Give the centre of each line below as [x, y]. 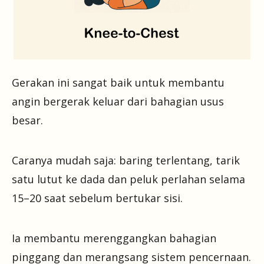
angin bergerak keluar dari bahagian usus [118, 101]
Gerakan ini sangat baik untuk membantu [118, 82]
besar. [27, 120]
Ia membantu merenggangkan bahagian [114, 238]
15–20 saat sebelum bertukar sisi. [97, 198]
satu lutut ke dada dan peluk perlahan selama [128, 179]
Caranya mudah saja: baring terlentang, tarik [126, 160]
